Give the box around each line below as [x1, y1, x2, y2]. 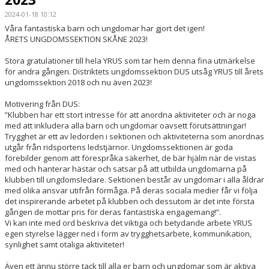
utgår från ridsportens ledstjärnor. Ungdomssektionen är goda [5, 142, 233, 153]
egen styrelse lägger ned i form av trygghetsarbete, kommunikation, [5, 228, 252, 239]
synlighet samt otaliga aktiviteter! [5, 239, 126, 250]
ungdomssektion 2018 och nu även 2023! [5, 77, 152, 88]
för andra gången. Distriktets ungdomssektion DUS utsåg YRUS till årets [5, 66, 264, 77]
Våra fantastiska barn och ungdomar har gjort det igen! [5, 23, 205, 34]
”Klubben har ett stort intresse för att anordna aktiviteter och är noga [5, 109, 256, 120]
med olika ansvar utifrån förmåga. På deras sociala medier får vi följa [5, 185, 258, 196]
